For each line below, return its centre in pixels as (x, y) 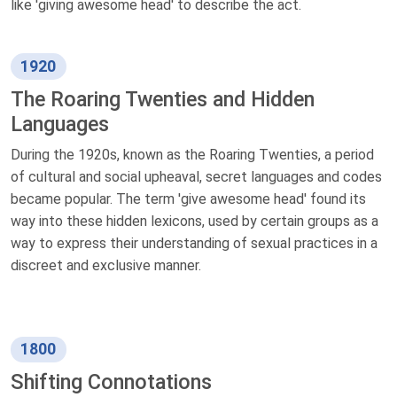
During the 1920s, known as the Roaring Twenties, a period (192, 154)
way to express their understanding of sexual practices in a (194, 243)
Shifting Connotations (111, 381)
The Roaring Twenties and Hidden (163, 99)
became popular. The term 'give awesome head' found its (188, 198)
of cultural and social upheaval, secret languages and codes (196, 176)
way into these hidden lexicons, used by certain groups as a (195, 221)
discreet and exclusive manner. (106, 265)
